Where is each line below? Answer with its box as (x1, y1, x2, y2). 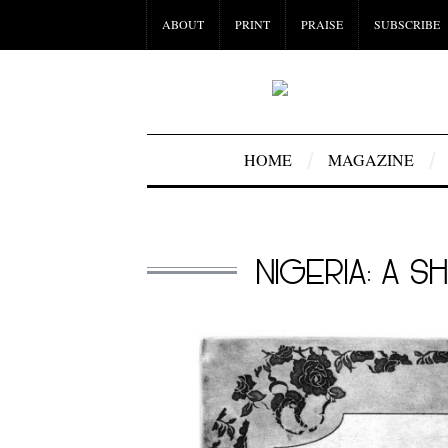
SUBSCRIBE (374, 16, 440, 32)
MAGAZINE (327, 149, 414, 170)
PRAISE (301, 16, 343, 32)
